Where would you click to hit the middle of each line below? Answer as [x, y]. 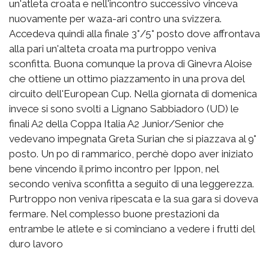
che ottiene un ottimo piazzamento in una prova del [127, 79]
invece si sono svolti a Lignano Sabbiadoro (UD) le [124, 109]
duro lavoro [36, 244]
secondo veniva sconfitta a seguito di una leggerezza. [131, 184]
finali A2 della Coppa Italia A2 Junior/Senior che [116, 124]
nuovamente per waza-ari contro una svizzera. [115, 19]
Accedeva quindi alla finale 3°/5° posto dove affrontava [134, 34]
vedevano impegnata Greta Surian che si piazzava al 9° [133, 139]
